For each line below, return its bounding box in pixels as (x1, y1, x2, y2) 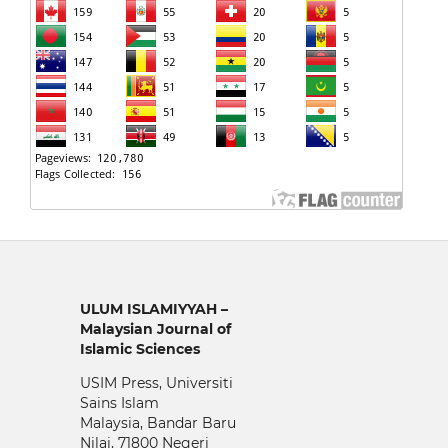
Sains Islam (79, 393, 159, 412)
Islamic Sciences (79, 339, 200, 358)
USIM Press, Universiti (79, 373, 233, 392)
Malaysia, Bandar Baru (79, 413, 236, 432)
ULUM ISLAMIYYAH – (79, 299, 228, 318)
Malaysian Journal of (79, 319, 231, 338)
